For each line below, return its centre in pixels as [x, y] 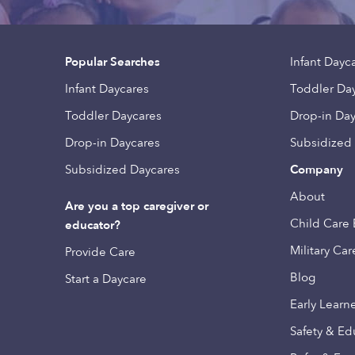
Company [316, 170]
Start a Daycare [106, 279]
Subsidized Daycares [123, 170]
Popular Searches [113, 62]
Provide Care [101, 252]
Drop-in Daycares [113, 143]
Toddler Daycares [114, 116]
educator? [93, 225]
